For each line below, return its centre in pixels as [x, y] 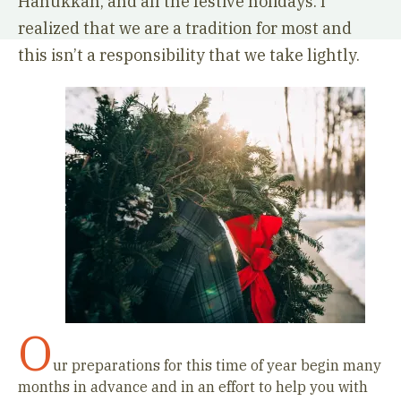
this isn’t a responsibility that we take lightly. [191, 55]
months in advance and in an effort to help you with [193, 387]
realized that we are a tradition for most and [185, 28]
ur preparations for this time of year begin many [217, 365]
